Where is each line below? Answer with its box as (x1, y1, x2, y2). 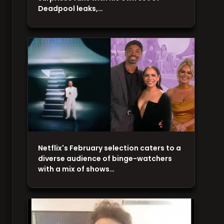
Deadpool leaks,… (37, 3, 103, 13)
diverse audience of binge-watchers (37, 153, 172, 164)
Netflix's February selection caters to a (37, 143, 181, 153)
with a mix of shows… (37, 164, 114, 174)
